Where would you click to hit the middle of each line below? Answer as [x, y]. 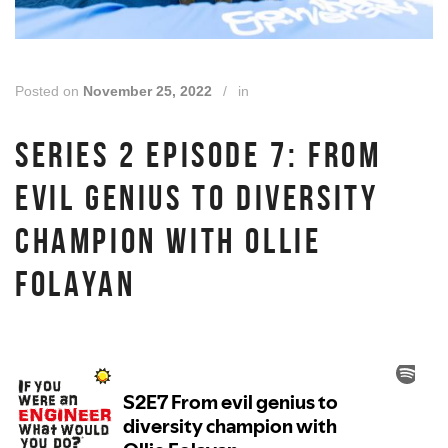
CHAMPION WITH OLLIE [168, 241]
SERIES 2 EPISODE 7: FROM [198, 155]
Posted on [49, 91]
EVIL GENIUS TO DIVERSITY [197, 198]
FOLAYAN [75, 284]
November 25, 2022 [149, 91]
